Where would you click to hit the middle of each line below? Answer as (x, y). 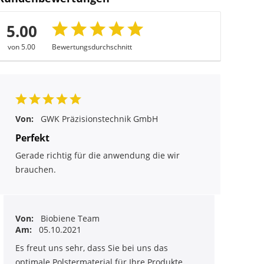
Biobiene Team (70, 218)
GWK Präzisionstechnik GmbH (99, 118)
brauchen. (35, 169)
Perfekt (32, 138)
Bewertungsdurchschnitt (92, 47)
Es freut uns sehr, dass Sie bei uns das (91, 247)
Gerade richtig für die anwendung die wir (97, 155)
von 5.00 (22, 47)
